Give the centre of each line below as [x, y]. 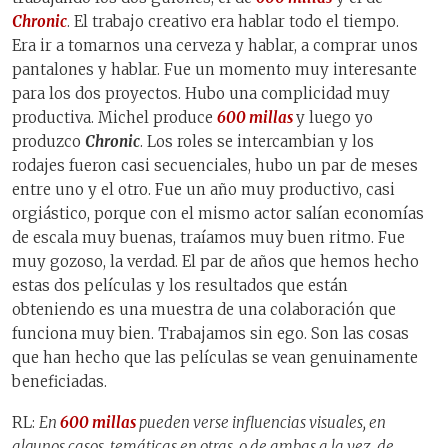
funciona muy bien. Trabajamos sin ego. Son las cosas [210, 334]
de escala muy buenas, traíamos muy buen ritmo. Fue [208, 238]
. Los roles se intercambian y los [257, 142]
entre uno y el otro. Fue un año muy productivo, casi [203, 190]
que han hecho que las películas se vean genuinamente [215, 358]
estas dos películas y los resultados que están [180, 286]
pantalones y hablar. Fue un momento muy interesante [214, 70]
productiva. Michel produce [114, 118]
